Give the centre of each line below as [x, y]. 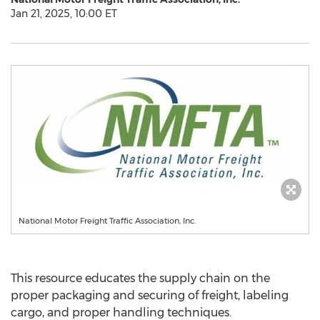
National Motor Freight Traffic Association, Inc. [107, 221]
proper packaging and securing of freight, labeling [150, 295]
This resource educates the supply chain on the [140, 278]
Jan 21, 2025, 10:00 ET [64, 14]
